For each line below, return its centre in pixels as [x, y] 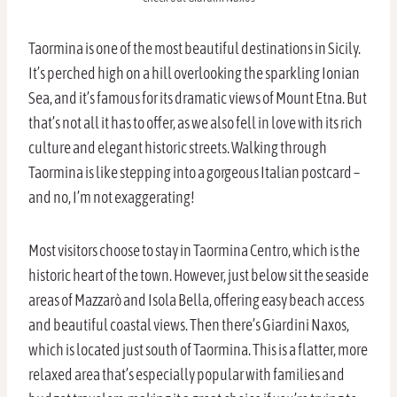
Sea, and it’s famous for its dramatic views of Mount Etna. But [198, 98]
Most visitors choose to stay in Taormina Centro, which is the [194, 251]
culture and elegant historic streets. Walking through [178, 148]
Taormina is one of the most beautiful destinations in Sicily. [195, 49]
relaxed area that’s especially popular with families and [187, 375]
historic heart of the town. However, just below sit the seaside [198, 276]
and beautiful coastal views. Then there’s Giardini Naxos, [189, 325]
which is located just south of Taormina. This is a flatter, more [198, 350]
